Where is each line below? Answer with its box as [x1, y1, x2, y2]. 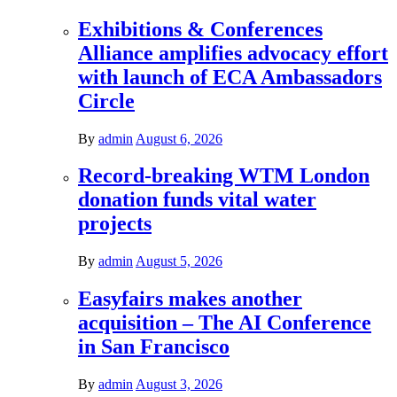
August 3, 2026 [136, 377, 222, 393]
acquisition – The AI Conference [78, 311, 371, 335]
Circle [78, 89, 135, 113]
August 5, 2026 [136, 253, 222, 269]
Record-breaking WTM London [78, 164, 370, 188]
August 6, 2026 [136, 130, 222, 146]
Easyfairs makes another [78, 287, 302, 311]
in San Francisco [78, 335, 230, 359]
